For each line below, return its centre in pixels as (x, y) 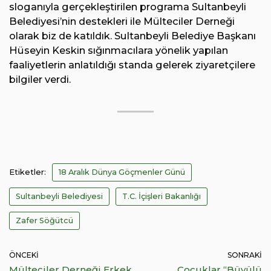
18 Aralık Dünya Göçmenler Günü (122, 172)
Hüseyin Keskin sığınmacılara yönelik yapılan (119, 51)
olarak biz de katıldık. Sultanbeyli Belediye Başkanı (132, 36)
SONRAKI (245, 255)
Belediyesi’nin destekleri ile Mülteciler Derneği (122, 21)
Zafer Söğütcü (44, 221)
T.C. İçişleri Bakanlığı (162, 197)
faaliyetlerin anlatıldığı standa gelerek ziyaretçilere (132, 65)
